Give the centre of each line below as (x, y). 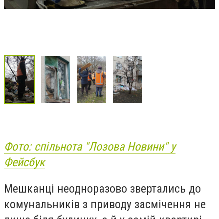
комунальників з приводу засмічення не (105, 204)
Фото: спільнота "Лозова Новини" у (90, 147)
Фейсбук (24, 163)
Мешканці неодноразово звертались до (102, 188)
